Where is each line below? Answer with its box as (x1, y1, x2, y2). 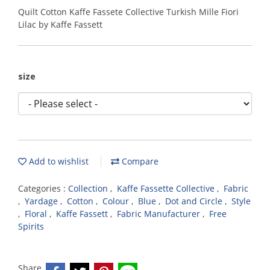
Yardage (25, 195, 60, 207)
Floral (25, 208, 49, 219)
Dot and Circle (165, 195, 225, 207)
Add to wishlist (27, 155, 89, 167)
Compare (119, 155, 159, 167)
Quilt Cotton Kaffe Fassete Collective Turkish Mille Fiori (18, 6, 239, 17)
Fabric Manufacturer (117, 208, 202, 219)
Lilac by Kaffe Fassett (18, 19, 102, 30)
